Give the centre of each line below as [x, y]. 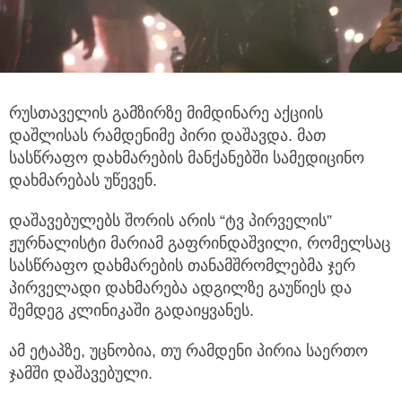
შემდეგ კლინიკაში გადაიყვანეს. [131, 310]
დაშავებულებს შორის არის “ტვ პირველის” [170, 220]
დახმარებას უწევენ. [83, 180]
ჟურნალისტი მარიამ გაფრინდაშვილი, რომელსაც [200, 243]
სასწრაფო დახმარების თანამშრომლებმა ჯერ [182, 265]
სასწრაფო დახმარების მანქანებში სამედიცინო [187, 157]
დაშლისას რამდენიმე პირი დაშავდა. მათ [167, 135]
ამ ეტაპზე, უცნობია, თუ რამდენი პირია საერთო [188, 350]
